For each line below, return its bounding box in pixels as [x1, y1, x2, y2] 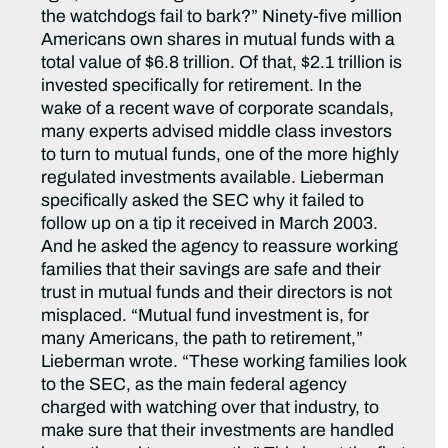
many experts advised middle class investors [41, 122, 393, 142]
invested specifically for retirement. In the [41, 76, 363, 96]
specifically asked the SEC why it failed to [41, 191, 365, 211]
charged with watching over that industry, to [41, 398, 380, 418]
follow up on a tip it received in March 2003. [41, 214, 379, 234]
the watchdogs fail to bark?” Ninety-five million [41, 7, 403, 27]
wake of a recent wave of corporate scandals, [41, 99, 395, 119]
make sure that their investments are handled [41, 421, 395, 441]
